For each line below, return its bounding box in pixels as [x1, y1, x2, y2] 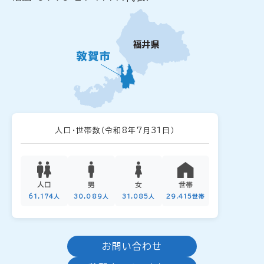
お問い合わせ [101, 242, 163, 252]
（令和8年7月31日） [101, 127, 175, 135]
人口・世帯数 [55, 127, 101, 135]
